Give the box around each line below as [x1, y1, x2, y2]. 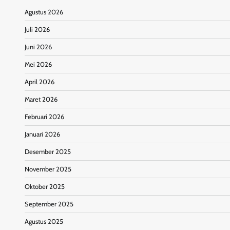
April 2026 [25, 78, 54, 86]
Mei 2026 [25, 61, 52, 69]
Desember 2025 [25, 148, 71, 156]
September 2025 [25, 200, 73, 208]
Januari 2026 [25, 130, 60, 139]
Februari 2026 [25, 113, 64, 121]
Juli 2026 [25, 26, 50, 34]
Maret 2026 [25, 95, 57, 104]
